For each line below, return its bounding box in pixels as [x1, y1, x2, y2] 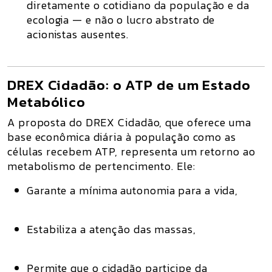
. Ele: [171, 158, 195, 174]
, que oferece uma [159, 114, 251, 131]
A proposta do [7, 114, 86, 131]
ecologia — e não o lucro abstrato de [27, 12, 216, 28]
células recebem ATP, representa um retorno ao [7, 143, 256, 160]
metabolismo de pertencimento [7, 158, 172, 174]
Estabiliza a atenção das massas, [27, 221, 196, 237]
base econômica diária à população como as [7, 129, 236, 145]
